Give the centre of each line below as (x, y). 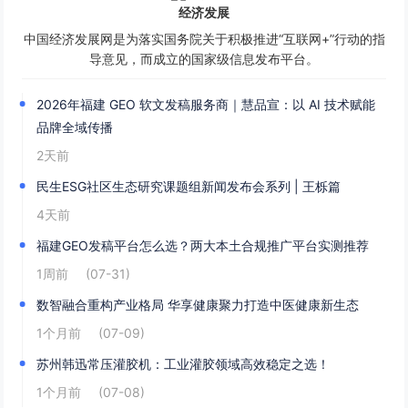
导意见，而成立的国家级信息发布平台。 (204, 59)
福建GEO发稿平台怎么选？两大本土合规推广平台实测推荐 (203, 246)
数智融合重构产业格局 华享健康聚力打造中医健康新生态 (198, 305)
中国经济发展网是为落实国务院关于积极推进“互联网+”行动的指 (204, 39)
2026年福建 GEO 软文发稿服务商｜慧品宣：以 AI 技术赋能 (206, 105)
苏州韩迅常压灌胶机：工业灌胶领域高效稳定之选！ (184, 364)
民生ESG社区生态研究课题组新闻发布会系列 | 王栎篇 (189, 187)
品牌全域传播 (75, 127)
